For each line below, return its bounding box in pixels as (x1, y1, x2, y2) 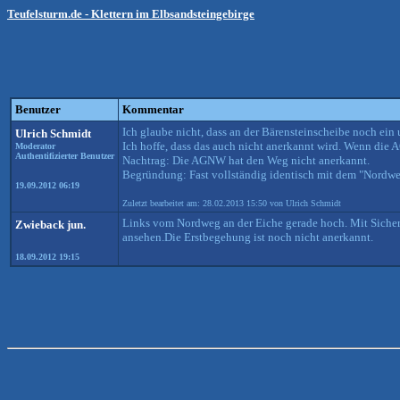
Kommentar (122, 103, 184, 116)
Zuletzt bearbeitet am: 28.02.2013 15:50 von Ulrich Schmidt (122, 198, 341, 208)
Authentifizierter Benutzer (15, 151, 114, 161)
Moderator (15, 141, 55, 151)
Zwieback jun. (15, 218, 86, 231)
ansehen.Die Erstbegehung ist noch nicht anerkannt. (122, 230, 373, 244)
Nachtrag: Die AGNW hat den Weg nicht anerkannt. (122, 154, 370, 167)
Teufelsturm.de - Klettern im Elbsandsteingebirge (7, 7, 254, 21)
